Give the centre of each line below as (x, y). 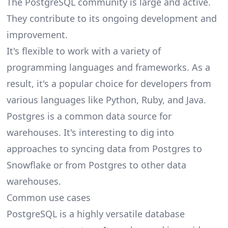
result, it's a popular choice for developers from (109, 84)
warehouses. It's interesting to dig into (90, 133)
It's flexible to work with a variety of (83, 51)
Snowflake (28, 165)
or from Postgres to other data (118, 165)
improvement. (37, 35)
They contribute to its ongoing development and (111, 19)
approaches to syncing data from (79, 149)
